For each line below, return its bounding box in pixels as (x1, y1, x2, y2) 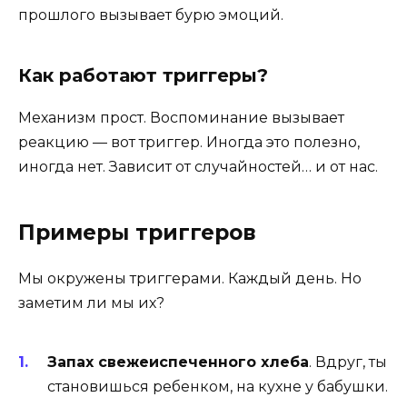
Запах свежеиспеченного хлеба (47, 353, 309, 372)
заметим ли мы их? (18, 293, 164, 312)
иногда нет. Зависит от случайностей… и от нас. (18, 157, 378, 175)
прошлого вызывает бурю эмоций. (18, 5, 283, 24)
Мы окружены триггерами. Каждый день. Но (18, 269, 362, 287)
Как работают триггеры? (18, 64, 268, 86)
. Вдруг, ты (309, 353, 387, 372)
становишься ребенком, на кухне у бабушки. (47, 378, 388, 396)
